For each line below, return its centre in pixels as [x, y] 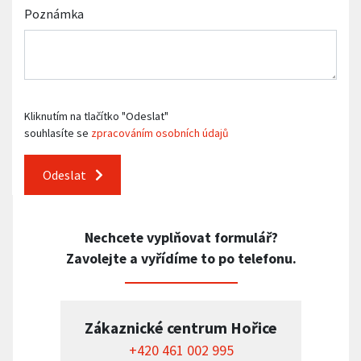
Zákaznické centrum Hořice [181, 328]
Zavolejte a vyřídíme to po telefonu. [181, 258]
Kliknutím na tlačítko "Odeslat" [96, 116]
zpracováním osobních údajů [160, 133]
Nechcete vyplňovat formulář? [181, 237]
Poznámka [54, 14]
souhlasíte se [58, 133]
